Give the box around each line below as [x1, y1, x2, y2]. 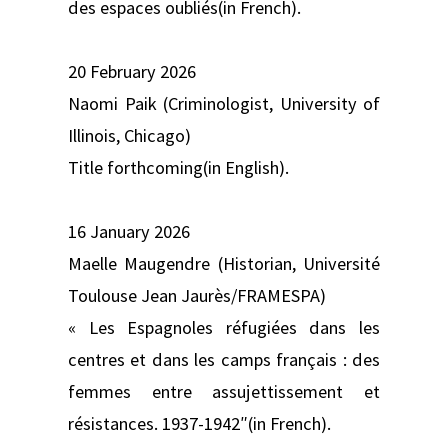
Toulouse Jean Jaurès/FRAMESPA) [68, 283, 326, 307]
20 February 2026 [68, 59, 196, 83]
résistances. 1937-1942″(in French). [68, 411, 331, 435]
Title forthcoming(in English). [68, 155, 289, 179]
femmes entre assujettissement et [68, 379, 380, 403]
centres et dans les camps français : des [68, 347, 380, 371]
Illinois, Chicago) [68, 123, 191, 147]
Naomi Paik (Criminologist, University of [68, 91, 380, 115]
